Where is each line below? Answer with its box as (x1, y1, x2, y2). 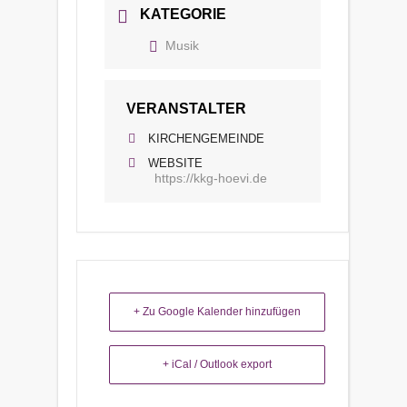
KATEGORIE (140, 5, 226, 22)
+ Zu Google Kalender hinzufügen (134, 304, 301, 318)
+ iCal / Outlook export (163, 357, 272, 371)
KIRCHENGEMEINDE (148, 131, 264, 145)
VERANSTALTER (126, 100, 246, 116)
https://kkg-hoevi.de (154, 170, 267, 185)
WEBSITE (148, 155, 203, 170)
